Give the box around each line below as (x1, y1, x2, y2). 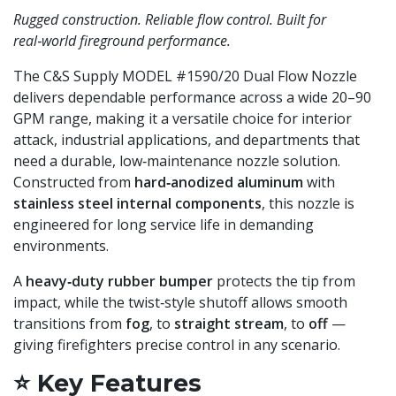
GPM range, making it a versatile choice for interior (13, 109, 352, 128)
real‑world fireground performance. (13, 31, 231, 50)
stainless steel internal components (13, 194, 262, 213)
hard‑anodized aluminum (134, 172, 303, 192)
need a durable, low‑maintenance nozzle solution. (13, 151, 340, 171)
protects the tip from (213, 271, 355, 291)
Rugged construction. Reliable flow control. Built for (13, 10, 326, 29)
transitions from (13, 314, 126, 333)
